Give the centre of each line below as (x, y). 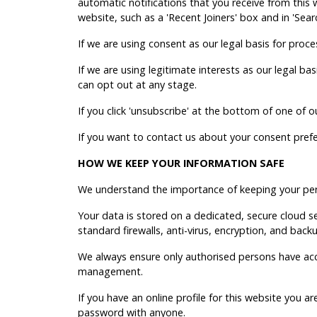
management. (115, 271)
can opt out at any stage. (137, 84)
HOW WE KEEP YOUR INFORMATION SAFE (181, 163)
